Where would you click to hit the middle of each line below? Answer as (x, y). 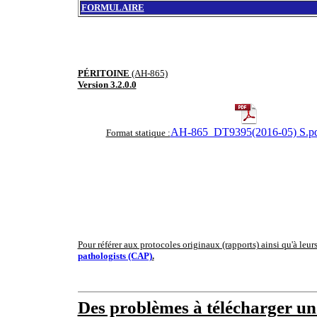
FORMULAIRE (113, 7)
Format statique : (138, 133)
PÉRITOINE (104, 73)
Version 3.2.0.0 (107, 85)
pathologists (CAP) (115, 256)
